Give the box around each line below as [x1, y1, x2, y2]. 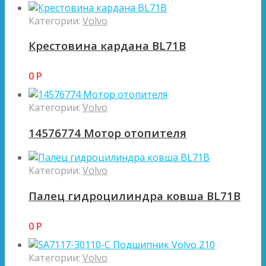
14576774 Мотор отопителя [28, 125, 186, 140]
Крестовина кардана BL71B [28, 38, 186, 53]
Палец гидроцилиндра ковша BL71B [28, 188, 240, 204]
